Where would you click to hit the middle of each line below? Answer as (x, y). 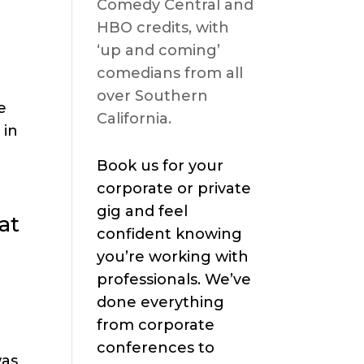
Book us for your (160, 166)
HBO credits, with (163, 28)
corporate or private (174, 189)
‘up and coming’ (159, 51)
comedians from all (170, 74)
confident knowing (170, 234)
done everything (161, 303)
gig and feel (143, 212)
